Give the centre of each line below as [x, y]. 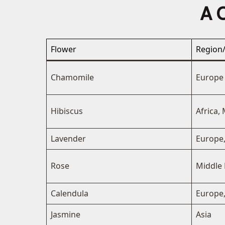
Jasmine [66, 215]
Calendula [70, 194]
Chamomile [72, 78]
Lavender [68, 139]
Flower [64, 49]
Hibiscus [67, 111]
